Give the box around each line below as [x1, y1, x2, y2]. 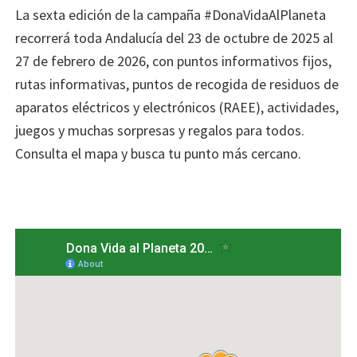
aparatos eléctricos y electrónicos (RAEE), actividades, [15, 97, 339, 116]
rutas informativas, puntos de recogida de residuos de [15, 74, 339, 93]
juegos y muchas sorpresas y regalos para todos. [15, 120, 305, 139]
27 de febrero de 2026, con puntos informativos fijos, [15, 51, 332, 70]
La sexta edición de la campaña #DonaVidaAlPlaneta [15, 5, 327, 24]
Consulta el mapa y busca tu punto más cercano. [15, 143, 302, 163]
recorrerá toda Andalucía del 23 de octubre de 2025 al [15, 28, 334, 47]
